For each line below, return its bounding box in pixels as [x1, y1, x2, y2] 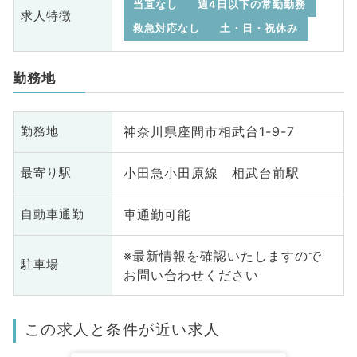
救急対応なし [133, 22, 201, 34]
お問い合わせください [123, 266, 259, 283]
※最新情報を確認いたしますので [123, 247, 322, 264]
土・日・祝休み [220, 22, 299, 34]
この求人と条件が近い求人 [24, 320, 221, 339]
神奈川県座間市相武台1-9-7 [123, 124, 295, 140]
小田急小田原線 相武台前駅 [123, 165, 300, 182]
